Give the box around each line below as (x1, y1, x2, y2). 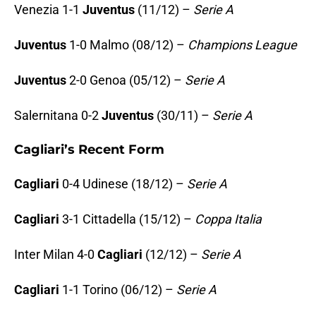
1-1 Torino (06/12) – (59, 282, 176, 298)
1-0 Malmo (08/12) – (66, 37, 188, 53)
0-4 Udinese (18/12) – (59, 176, 187, 192)
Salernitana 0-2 (14, 108, 102, 123)
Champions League (188, 37, 297, 53)
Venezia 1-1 (14, 2, 83, 18)
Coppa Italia (195, 212, 262, 227)
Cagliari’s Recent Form (14, 142, 164, 158)
